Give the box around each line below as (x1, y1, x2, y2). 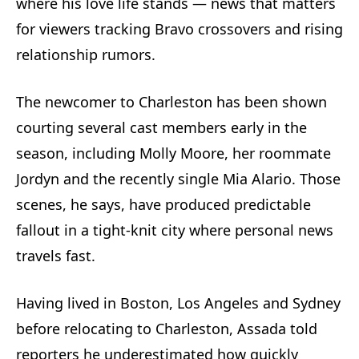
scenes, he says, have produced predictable (16, 194, 311, 214)
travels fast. (16, 245, 95, 265)
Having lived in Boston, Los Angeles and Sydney (16, 292, 341, 313)
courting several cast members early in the (16, 117, 307, 137)
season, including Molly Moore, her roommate (16, 143, 331, 163)
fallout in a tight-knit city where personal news (16, 220, 333, 240)
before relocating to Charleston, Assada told (16, 318, 317, 338)
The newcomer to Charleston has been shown (16, 91, 327, 111)
